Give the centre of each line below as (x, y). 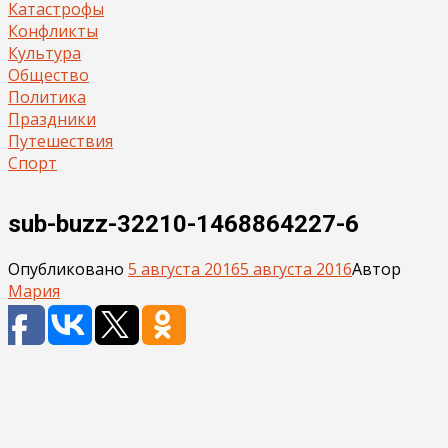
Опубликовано (68, 268)
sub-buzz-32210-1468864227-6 (183, 223)
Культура (44, 53)
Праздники (52, 119)
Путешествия (60, 141)
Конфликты (53, 31)
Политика (47, 97)
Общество (48, 75)
